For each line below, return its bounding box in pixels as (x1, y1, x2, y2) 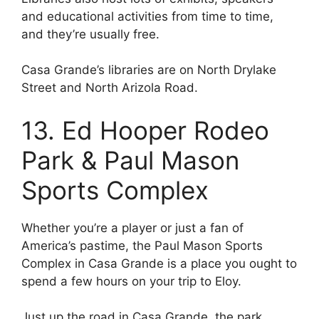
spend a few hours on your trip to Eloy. (21, 273, 241, 288)
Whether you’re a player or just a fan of (21, 220, 244, 235)
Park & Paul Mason (21, 145, 239, 175)
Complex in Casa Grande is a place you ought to (21, 256, 297, 271)
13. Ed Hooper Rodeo (21, 115, 269, 145)
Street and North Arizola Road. (21, 80, 198, 95)
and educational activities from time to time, (21, 9, 273, 23)
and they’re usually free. (21, 26, 159, 41)
